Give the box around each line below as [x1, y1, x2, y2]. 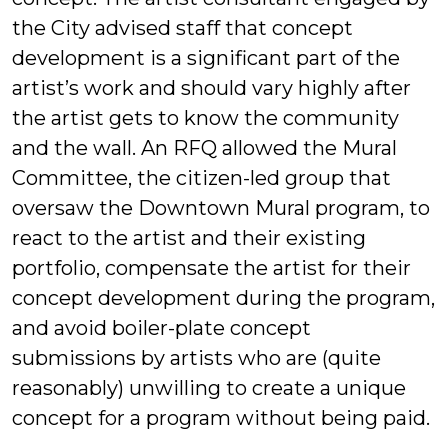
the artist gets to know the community [12, 106, 399, 131]
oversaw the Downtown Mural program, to [12, 196, 430, 221]
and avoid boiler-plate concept [12, 316, 311, 341]
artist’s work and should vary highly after [12, 76, 411, 101]
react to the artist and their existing [12, 226, 366, 251]
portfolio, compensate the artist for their [12, 256, 411, 281]
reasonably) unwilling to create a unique [12, 376, 406, 401]
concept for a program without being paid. [12, 406, 430, 431]
